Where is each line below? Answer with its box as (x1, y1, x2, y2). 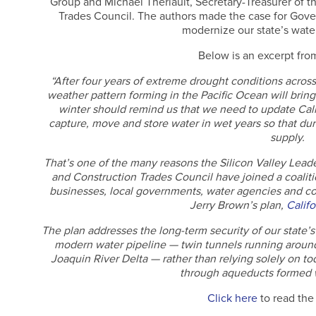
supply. (270, 130, 305, 145)
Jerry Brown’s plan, (190, 198, 287, 213)
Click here (207, 291, 257, 306)
